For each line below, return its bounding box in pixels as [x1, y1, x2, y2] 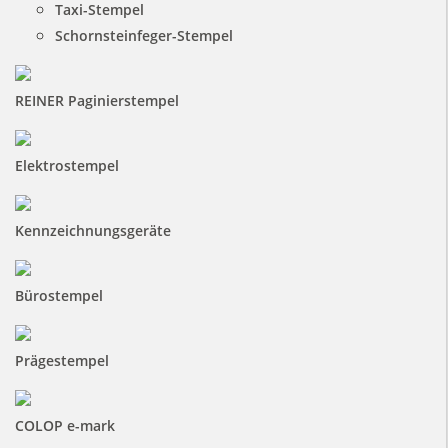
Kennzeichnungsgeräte [14, 221, 171, 240]
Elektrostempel [14, 156, 119, 175]
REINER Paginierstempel [14, 91, 179, 110]
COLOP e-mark [14, 416, 115, 435]
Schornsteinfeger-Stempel [54, 26, 233, 45]
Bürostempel [14, 286, 103, 305]
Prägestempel [14, 351, 109, 370]
